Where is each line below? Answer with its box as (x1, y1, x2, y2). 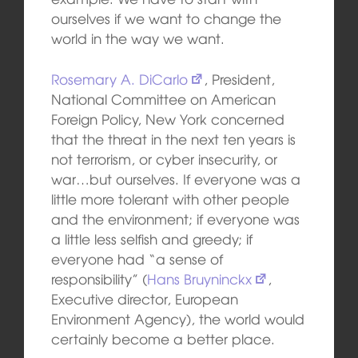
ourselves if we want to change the (50, 8, 281, 29)
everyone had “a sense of (50, 248, 223, 268)
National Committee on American (50, 88, 276, 109)
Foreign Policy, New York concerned (50, 108, 284, 129)
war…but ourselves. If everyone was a (50, 168, 300, 189)
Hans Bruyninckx (146, 268, 252, 288)
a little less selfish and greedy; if (50, 228, 253, 249)
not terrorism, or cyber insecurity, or (50, 148, 277, 169)
